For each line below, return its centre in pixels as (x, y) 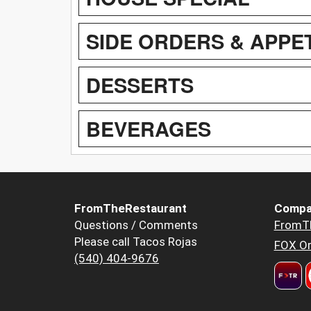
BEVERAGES (149, 128)
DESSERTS (140, 84)
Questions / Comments (136, 225)
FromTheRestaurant (131, 208)
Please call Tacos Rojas (136, 241)
